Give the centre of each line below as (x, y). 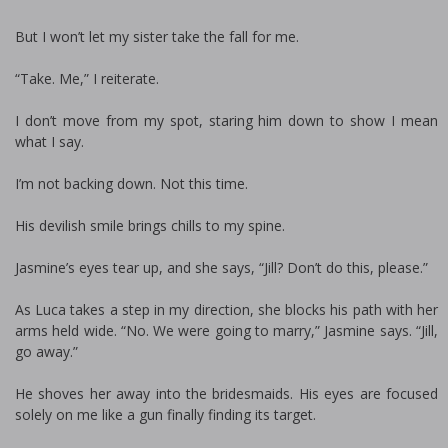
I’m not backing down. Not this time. (131, 183)
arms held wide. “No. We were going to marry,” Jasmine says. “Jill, (226, 330)
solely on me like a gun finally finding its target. (165, 414)
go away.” (46, 351)
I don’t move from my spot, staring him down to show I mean (226, 120)
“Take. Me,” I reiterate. (87, 78)
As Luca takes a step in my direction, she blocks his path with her (226, 309)
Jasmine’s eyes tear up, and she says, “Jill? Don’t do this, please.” (221, 267)
